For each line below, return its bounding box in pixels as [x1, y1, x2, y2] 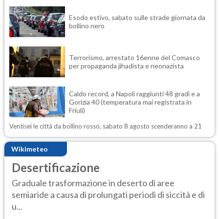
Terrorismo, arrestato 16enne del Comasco [69, 53, 200, 62]
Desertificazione [12, 160, 100, 175]
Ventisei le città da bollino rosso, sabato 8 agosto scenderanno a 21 [9, 122, 202, 130]
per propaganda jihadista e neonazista [69, 62, 184, 70]
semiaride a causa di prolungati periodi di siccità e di [12, 189, 205, 200]
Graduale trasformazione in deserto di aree [12, 177, 175, 189]
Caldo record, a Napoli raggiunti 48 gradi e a [69, 89, 200, 98]
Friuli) [69, 106, 85, 114]
